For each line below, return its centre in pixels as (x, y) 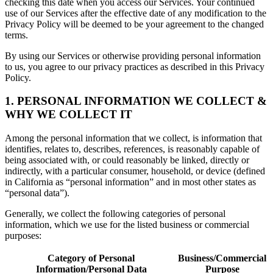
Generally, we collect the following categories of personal (115, 214)
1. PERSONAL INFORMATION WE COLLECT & (136, 101)
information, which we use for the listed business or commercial (127, 225)
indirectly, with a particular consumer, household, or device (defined (135, 171)
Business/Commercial (222, 258)
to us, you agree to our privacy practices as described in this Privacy (135, 66)
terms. (16, 35)
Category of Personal (91, 258)
